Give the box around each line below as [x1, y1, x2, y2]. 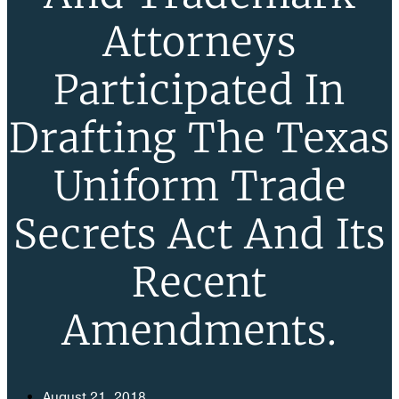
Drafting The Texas [9, 113, 390, 164]
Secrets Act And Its [13, 209, 386, 260]
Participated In [53, 65, 346, 116]
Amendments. [61, 305, 338, 356]
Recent [132, 257, 267, 308]
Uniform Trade [53, 161, 346, 212]
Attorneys [102, 17, 297, 68]
